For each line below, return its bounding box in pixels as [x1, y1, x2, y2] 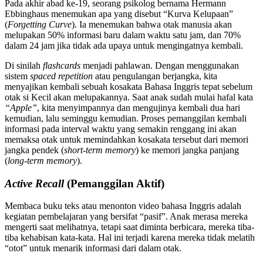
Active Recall [5, 177, 64, 190]
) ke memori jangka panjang [136, 144, 239, 155]
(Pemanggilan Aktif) [64, 177, 164, 190]
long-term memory [8, 155, 77, 166]
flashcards [43, 60, 80, 70]
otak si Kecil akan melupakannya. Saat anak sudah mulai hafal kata [5, 92, 253, 102]
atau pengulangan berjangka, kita [93, 70, 217, 81]
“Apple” [5, 102, 37, 113]
